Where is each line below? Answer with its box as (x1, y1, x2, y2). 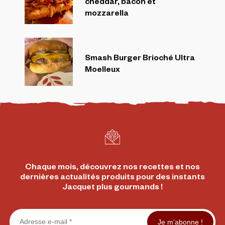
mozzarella (85, 7, 129, 18)
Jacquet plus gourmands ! (62, 181, 163, 192)
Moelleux (85, 63, 120, 74)
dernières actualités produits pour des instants (20, 171, 205, 182)
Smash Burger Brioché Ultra (85, 51, 195, 62)
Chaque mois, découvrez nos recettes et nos (25, 161, 200, 172)
